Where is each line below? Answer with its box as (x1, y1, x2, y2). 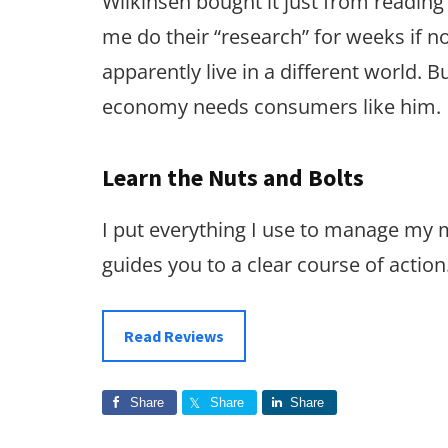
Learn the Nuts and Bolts (102, 162, 364, 193)
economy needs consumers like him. (102, 93, 441, 120)
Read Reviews (124, 326, 224, 346)
